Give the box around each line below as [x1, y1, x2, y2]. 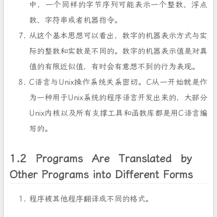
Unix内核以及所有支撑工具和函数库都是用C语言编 [29, 108, 207, 118]
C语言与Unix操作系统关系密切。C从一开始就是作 [29, 77, 207, 87]
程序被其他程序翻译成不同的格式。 [29, 194, 153, 203]
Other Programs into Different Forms [10, 169, 193, 181]
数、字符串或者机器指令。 [29, 15, 122, 25]
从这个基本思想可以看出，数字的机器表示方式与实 [29, 31, 207, 40]
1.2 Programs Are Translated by [10, 153, 192, 165]
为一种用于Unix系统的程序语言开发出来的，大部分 [29, 93, 207, 102]
